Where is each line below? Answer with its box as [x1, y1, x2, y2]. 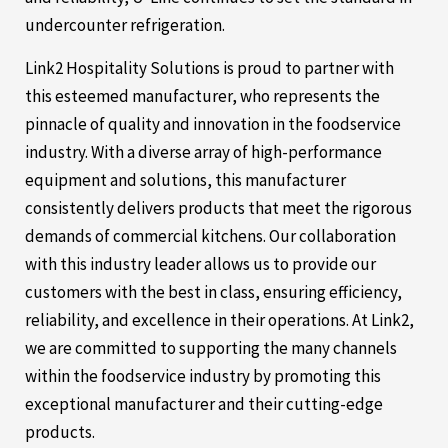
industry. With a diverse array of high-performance [25, 140, 382, 163]
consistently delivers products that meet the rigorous [25, 196, 412, 219]
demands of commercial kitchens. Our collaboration [25, 224, 396, 247]
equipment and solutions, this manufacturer [25, 168, 346, 191]
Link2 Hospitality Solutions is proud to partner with [25, 56, 394, 79]
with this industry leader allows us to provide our [25, 252, 376, 275]
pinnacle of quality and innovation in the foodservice [25, 112, 401, 135]
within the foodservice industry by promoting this [25, 364, 381, 387]
